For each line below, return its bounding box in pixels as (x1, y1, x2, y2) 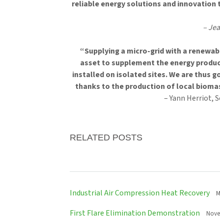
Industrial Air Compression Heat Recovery (70, 188, 210, 198)
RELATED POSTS (70, 133, 142, 142)
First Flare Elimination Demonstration (70, 208, 200, 219)
